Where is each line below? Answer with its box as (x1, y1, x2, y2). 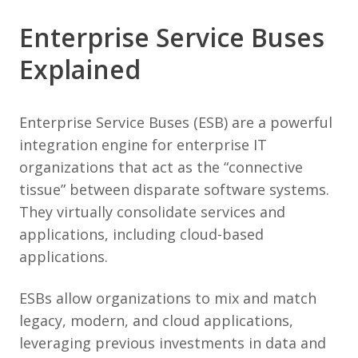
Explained (19, 51, 141, 86)
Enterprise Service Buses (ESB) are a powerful (19, 112, 332, 132)
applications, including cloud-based (19, 224, 264, 244)
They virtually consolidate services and (19, 201, 285, 221)
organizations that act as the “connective (19, 157, 303, 177)
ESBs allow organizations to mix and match (19, 288, 316, 308)
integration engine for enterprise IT (19, 134, 267, 154)
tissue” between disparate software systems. (19, 179, 329, 199)
